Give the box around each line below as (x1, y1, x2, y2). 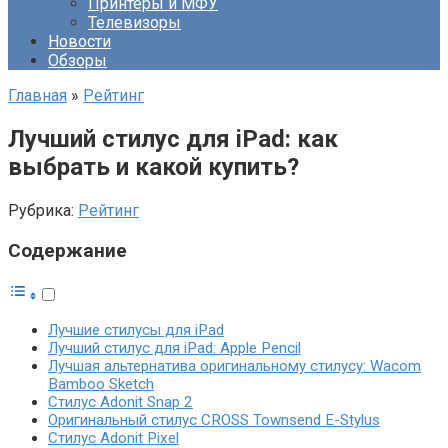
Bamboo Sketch (48, 375, 154, 394)
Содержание (8, 239, 127, 262)
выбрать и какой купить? (8, 152, 299, 181)
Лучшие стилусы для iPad (48, 321, 224, 340)
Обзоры (48, 51, 107, 70)
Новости (48, 32, 111, 51)
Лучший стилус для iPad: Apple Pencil (48, 339, 301, 358)
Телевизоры (88, 13, 181, 32)
